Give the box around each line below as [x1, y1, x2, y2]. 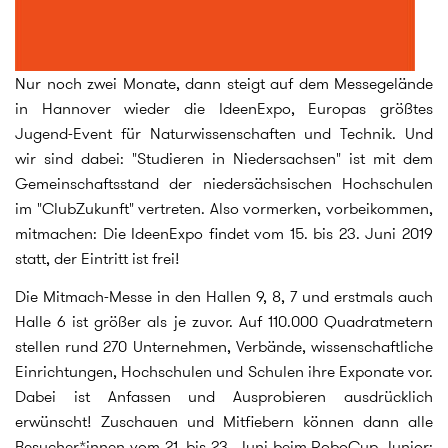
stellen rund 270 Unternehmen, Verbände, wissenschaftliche [15, 334, 433, 358]
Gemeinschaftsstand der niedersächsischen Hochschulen [15, 172, 433, 195]
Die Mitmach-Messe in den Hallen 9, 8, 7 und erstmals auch [15, 284, 433, 308]
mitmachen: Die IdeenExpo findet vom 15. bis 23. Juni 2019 [15, 222, 433, 245]
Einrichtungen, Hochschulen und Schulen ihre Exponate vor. [15, 359, 433, 383]
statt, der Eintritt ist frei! [15, 247, 180, 270]
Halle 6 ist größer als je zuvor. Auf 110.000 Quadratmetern [15, 309, 433, 333]
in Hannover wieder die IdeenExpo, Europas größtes [15, 97, 433, 120]
